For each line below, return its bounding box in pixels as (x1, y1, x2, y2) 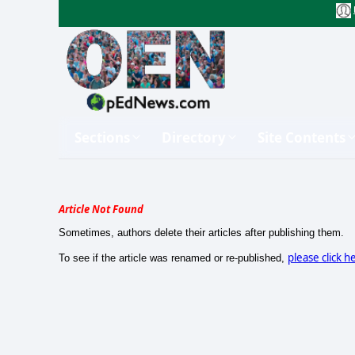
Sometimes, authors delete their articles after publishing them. (59, 226, 344, 239)
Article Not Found (59, 201, 143, 216)
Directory (162, 128, 226, 147)
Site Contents (258, 128, 345, 147)
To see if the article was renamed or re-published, (59, 251, 288, 264)
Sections (74, 128, 130, 147)
